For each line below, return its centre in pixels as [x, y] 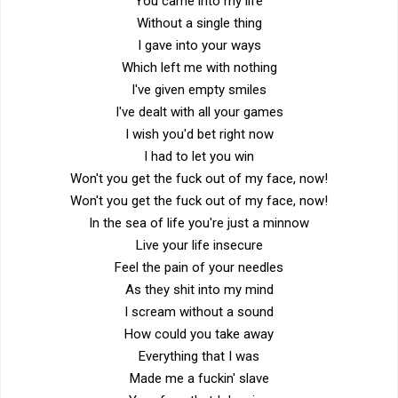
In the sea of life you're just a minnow [199, 223]
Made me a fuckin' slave [199, 378]
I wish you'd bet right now [199, 134]
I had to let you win [199, 156]
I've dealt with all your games [199, 111]
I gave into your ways [199, 45]
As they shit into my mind [199, 289]
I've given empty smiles [199, 89]
